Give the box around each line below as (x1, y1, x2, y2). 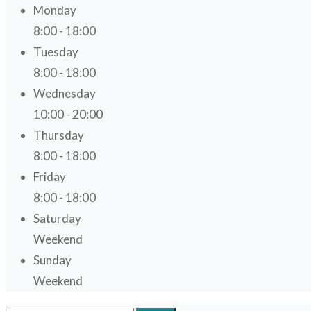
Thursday (33, 128, 84, 143)
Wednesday (33, 86, 96, 101)
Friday (33, 169, 66, 185)
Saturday (33, 211, 81, 226)
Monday (33, 3, 76, 18)
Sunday (33, 253, 72, 268)
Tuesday (33, 44, 78, 60)
